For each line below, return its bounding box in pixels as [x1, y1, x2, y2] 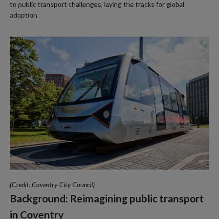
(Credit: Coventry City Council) [10, 180, 95, 189]
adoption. [10, 11, 39, 20]
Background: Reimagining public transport [10, 192, 204, 205]
